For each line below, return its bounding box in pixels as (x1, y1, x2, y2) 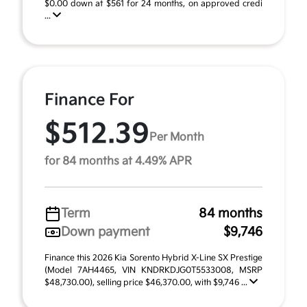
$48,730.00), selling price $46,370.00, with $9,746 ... (45, 278, 249, 288)
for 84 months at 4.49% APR (45, 155, 192, 168)
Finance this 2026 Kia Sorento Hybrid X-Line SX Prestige (45, 253, 262, 263)
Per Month (149, 130, 204, 144)
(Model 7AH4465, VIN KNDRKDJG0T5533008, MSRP (45, 265, 262, 275)
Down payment (61, 225, 149, 239)
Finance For (45, 90, 134, 110)
